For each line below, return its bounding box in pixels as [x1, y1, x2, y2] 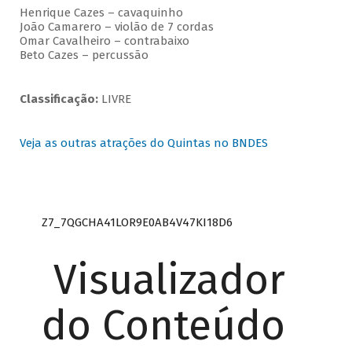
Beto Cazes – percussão [19, 48, 148, 63]
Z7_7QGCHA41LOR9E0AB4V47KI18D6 [41, 214, 233, 229]
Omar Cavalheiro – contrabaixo [19, 34, 189, 49]
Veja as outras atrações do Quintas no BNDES [19, 136, 268, 151]
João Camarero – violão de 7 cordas [19, 20, 214, 35]
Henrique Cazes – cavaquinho [19, 5, 186, 20]
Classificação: [19, 92, 101, 107]
